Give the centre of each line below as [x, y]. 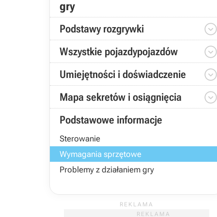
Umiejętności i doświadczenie [123, 74]
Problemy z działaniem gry [107, 170]
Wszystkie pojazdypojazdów [119, 52]
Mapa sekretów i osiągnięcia [121, 97]
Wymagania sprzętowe [101, 154]
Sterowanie [80, 139]
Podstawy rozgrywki [102, 29]
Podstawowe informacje [111, 120]
